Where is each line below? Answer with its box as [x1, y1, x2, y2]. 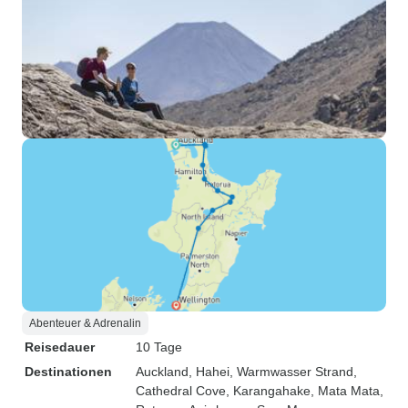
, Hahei [189, 364, 229, 379]
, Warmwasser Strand [229, 364, 353, 379]
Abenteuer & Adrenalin [29, 317, 141, 330]
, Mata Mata [311, 383, 380, 398]
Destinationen [25, 364, 112, 379]
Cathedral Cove [136, 383, 226, 398]
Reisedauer [25, 340, 95, 354]
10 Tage [136, 340, 182, 354]
